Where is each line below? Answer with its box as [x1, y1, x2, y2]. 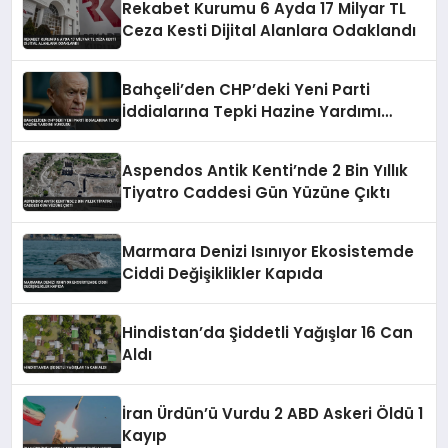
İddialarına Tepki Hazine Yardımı [122, 101, 382, 122]
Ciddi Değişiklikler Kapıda [122, 263, 324, 284]
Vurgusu [122, 123, 190, 144]
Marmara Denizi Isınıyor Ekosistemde [122, 241, 415, 262]
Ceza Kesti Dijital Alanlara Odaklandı [122, 20, 417, 41]
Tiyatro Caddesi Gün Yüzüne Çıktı [122, 182, 391, 203]
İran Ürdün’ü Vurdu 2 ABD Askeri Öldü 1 [122, 403, 424, 424]
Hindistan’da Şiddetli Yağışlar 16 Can [122, 322, 414, 343]
